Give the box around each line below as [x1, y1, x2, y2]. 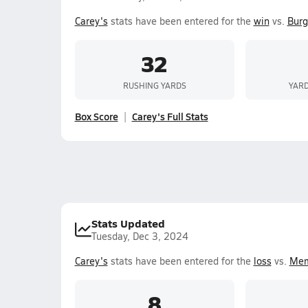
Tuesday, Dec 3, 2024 [91, 230, 188, 243]
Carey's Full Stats [131, 109, 208, 123]
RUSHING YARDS [122, 79, 186, 91]
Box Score [74, 109, 118, 123]
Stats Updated [91, 215, 165, 231]
